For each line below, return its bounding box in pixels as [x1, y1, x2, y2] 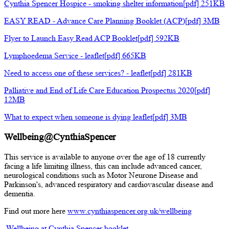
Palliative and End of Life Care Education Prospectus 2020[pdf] [4, 86, 210, 95]
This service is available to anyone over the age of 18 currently [4, 152, 205, 161]
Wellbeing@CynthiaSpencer [4, 131, 116, 142]
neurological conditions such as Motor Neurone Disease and [4, 170, 198, 179]
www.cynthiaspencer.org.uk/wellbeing [67, 206, 192, 215]
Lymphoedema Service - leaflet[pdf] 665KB [4, 51, 146, 60]
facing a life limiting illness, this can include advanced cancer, [4, 161, 202, 170]
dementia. [4, 189, 35, 198]
